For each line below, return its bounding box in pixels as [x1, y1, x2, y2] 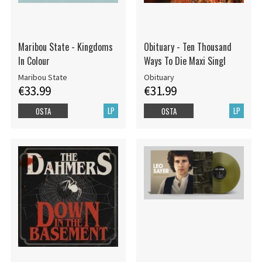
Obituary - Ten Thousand [143, 39, 232, 54]
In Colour [18, 53, 50, 68]
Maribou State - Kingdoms [18, 39, 113, 54]
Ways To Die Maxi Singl [143, 53, 226, 68]
